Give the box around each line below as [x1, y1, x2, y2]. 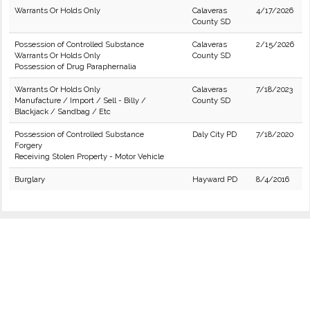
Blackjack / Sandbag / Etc [15, 107, 111, 116]
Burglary [15, 174, 45, 184]
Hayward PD [192, 174, 237, 184]
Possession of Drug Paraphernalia [15, 62, 136, 71]
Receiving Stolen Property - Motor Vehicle [15, 152, 164, 161]
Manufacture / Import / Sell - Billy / [15, 95, 146, 105]
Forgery [15, 140, 42, 150]
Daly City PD [192, 129, 237, 139]
